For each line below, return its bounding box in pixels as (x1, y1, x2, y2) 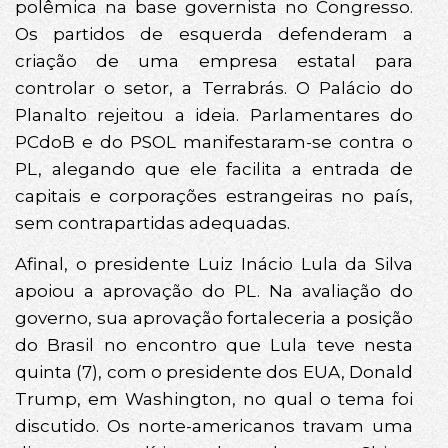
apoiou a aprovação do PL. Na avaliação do (15, 281, 413, 302)
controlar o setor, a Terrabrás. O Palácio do (15, 77, 413, 98)
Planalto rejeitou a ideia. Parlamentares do (15, 104, 413, 125)
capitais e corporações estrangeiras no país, (15, 185, 413, 206)
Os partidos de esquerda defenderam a (15, 23, 413, 44)
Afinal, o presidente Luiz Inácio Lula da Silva (15, 254, 413, 275)
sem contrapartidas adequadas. (15, 212, 290, 233)
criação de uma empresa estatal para (15, 50, 413, 71)
